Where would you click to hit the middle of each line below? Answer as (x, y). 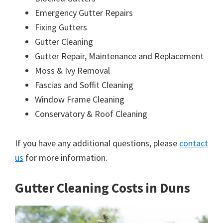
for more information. (65, 158)
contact (194, 143)
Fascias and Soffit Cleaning (84, 85)
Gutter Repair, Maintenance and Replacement (119, 56)
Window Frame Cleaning (80, 100)
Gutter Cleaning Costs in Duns (103, 188)
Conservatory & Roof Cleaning (91, 114)
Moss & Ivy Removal (72, 71)
